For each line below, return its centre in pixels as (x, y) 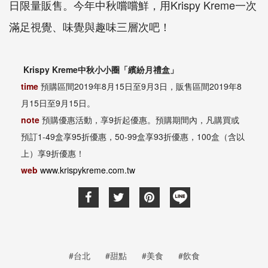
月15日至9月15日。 (58, 103)
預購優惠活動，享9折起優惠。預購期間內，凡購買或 (141, 119)
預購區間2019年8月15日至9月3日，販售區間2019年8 (140, 86)
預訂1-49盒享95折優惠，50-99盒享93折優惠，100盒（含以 (133, 136)
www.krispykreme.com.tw (88, 170)
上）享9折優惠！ (53, 153)
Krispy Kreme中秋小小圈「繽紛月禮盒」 (100, 69)
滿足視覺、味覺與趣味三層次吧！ (90, 26)
